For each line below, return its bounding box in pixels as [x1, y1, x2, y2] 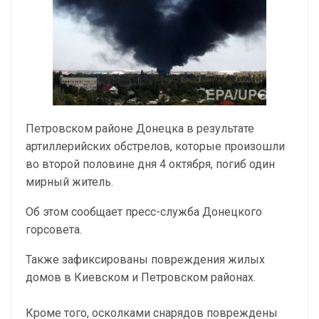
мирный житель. [26, 175, 113, 189]
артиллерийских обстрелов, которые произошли [26, 140, 285, 153]
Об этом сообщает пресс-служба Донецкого [26, 205, 262, 219]
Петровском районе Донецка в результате [26, 122, 254, 135]
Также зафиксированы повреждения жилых [26, 253, 265, 266]
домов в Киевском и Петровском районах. [26, 271, 256, 284]
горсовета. [26, 223, 82, 236]
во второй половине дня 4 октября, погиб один [26, 157, 275, 171]
